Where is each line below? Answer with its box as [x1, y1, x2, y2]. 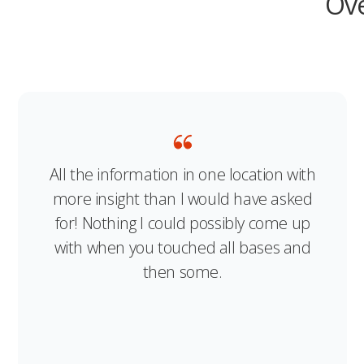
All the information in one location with [49, 162, 316, 185]
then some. [142, 260, 223, 283]
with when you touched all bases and [54, 236, 311, 258]
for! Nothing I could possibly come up [54, 211, 310, 234]
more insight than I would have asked [52, 187, 313, 210]
